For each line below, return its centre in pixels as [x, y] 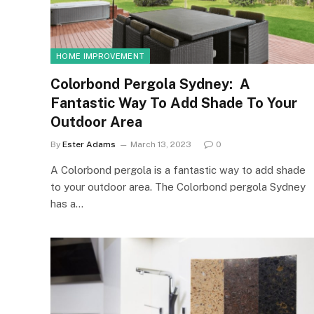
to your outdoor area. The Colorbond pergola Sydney [178, 187]
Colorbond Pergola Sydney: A [150, 84]
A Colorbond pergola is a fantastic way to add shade [178, 170]
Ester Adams [89, 144]
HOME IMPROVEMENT [101, 56]
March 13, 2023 [161, 144]
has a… [67, 204]
